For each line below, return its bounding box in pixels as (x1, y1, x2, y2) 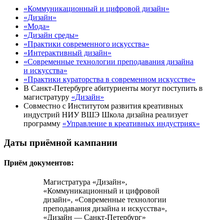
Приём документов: (4, 159, 74, 167)
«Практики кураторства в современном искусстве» (24, 75, 195, 84)
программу (24, 119, 62, 128)
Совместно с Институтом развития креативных (24, 102, 183, 110)
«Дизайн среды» (24, 31, 79, 40)
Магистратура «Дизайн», (43, 178, 127, 187)
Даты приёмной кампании (4, 137, 117, 148)
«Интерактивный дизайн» (24, 49, 111, 57)
